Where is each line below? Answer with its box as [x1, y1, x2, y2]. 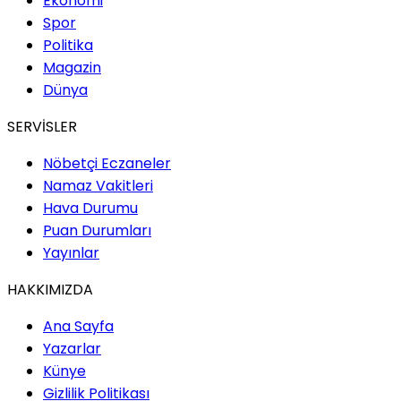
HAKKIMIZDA [7, 279, 93, 301]
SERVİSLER [7, 116, 77, 138]
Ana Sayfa [43, 316, 114, 337]
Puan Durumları [43, 220, 151, 242]
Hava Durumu [43, 198, 138, 219]
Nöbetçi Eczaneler [43, 153, 171, 175]
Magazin [43, 57, 101, 79]
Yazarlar [43, 338, 101, 360]
